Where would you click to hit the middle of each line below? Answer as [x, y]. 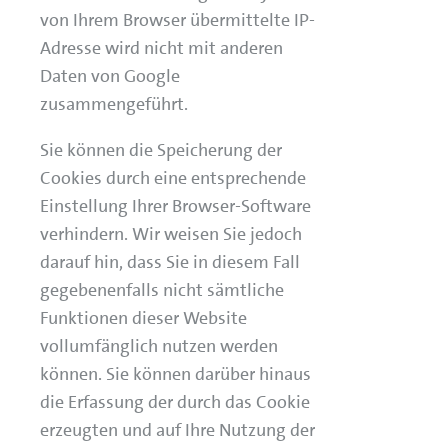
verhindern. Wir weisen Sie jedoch [171, 234]
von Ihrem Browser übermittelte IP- [177, 20]
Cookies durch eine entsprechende [173, 178]
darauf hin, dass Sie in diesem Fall [170, 262]
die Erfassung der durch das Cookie [175, 402]
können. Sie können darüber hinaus [175, 374]
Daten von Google [110, 76]
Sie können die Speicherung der [161, 150]
